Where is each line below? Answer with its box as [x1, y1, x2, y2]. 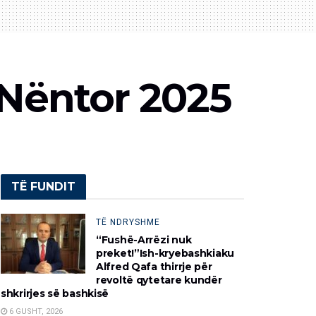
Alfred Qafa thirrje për [96, 260, 212, 273]
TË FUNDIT [11, 179, 75, 193]
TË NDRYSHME [96, 217, 160, 227]
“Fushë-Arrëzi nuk [96, 233, 192, 246]
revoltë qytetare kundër [96, 273, 222, 286]
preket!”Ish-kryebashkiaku [96, 246, 235, 260]
